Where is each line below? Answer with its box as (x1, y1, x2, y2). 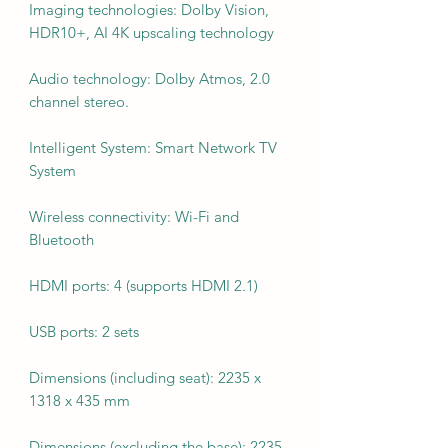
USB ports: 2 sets (29, 321, 139, 341)
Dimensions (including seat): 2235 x (29, 367, 261, 387)
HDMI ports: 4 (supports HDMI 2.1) (29, 275, 258, 295)
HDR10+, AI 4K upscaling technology (29, 22, 274, 42)
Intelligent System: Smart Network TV (29, 137, 277, 157)
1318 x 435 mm (29, 390, 130, 410)
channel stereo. (29, 91, 129, 111)
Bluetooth (29, 229, 94, 249)
